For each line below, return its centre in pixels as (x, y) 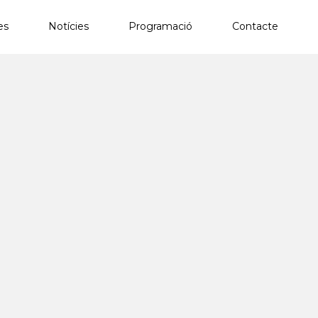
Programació (160, 27)
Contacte (255, 27)
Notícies (68, 27)
